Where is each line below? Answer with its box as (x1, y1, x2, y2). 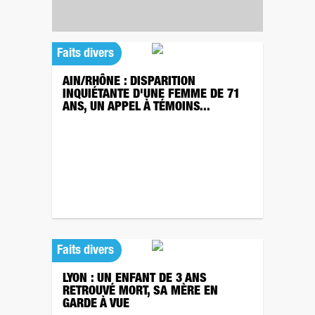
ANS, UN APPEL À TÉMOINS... (63, 101, 210, 114)
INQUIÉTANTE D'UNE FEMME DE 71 (63, 89, 240, 101)
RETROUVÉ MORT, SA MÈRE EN (63, 285, 218, 298)
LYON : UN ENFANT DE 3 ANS (63, 273, 207, 285)
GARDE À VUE (63, 298, 129, 311)
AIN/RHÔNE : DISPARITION (63, 76, 195, 89)
